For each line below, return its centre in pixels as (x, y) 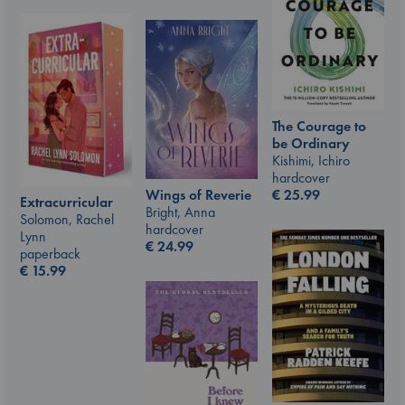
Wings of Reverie (198, 194)
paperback (50, 254)
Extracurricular (66, 202)
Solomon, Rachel (67, 220)
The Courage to (319, 126)
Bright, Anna (180, 212)
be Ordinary (311, 143)
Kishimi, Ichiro (311, 160)
